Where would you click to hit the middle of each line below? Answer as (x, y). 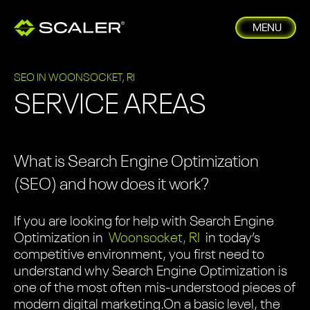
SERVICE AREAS (110, 106)
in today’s (233, 239)
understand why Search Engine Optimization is (151, 272)
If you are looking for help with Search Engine (144, 222)
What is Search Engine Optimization (136, 163)
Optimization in (58, 239)
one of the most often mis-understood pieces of (155, 289)
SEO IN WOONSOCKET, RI (74, 78)
